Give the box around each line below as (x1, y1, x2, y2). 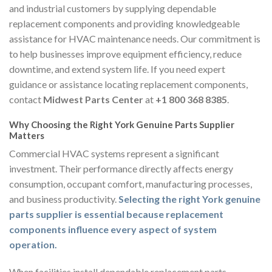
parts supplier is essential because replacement (9, 208, 223, 220)
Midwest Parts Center (43, 93, 143, 106)
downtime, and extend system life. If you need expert (9, 63, 225, 75)
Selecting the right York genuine (118, 192, 260, 205)
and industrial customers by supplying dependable (9, 2, 216, 15)
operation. (9, 238, 57, 250)
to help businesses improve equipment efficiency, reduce (9, 48, 242, 60)
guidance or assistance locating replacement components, (9, 78, 248, 90)
